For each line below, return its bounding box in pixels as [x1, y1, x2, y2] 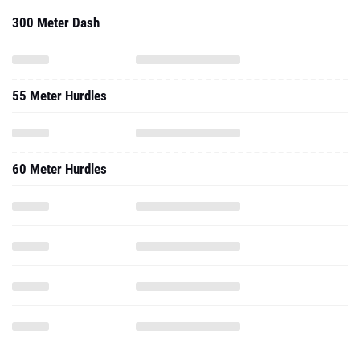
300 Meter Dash [12, 14, 100, 31]
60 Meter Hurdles [12, 161, 107, 177]
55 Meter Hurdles [12, 88, 107, 104]
